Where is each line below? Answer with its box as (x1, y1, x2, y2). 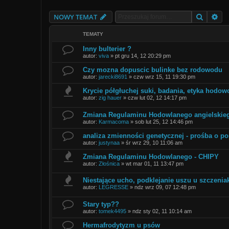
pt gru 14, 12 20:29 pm (115, 53, 171, 59)
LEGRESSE (99, 184, 128, 191)
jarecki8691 (99, 74, 127, 80)
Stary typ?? (83, 200, 119, 208)
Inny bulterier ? (83, 45, 131, 53)
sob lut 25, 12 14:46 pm (135, 118, 193, 125)
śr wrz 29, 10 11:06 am (126, 139, 182, 146)
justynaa (99, 139, 120, 146)
